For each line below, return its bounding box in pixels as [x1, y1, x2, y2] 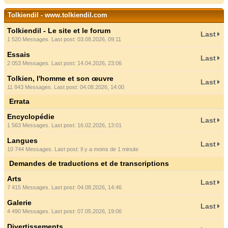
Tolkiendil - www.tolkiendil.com [8, 11, 107, 19]
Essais [7, 50, 30, 59]
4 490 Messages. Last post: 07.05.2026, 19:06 [7, 208, 122, 214]
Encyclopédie [7, 112, 54, 121]
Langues [7, 136, 38, 145]
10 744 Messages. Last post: [7, 146, 80, 152]
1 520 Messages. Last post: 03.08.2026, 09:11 [7, 36, 121, 42]
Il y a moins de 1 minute [80, 146, 138, 152]
